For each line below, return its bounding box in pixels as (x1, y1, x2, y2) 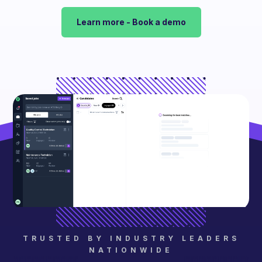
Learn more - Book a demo (76, 17, 186, 27)
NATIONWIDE (89, 246, 173, 255)
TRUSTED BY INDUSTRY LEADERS (22, 234, 240, 243)
